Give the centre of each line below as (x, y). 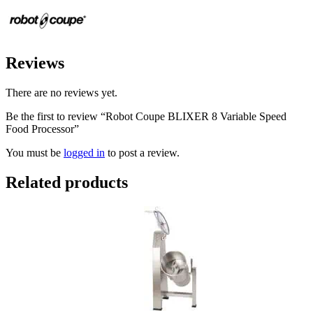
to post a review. (142, 153)
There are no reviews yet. (61, 93)
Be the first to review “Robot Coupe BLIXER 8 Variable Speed (146, 117)
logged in (84, 153)
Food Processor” (42, 129)
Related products (67, 183)
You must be (35, 153)
